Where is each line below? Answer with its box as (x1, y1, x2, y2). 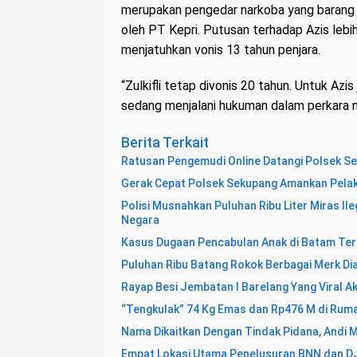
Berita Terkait (121, 134, 209, 151)
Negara (121, 214, 159, 227)
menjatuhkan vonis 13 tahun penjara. (121, 42, 320, 58)
